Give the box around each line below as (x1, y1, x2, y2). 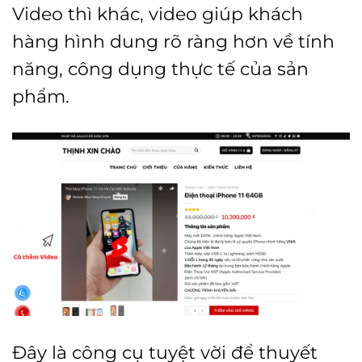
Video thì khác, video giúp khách (12, 3, 303, 25)
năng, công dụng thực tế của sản (12, 58, 309, 80)
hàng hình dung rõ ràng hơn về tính (12, 31, 335, 53)
